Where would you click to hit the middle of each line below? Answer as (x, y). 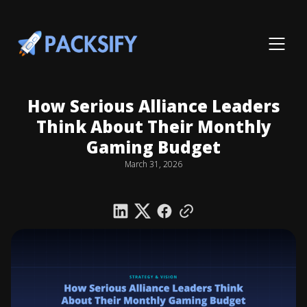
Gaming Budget (153, 147)
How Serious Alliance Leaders (153, 106)
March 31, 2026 (153, 164)
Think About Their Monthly (153, 126)
